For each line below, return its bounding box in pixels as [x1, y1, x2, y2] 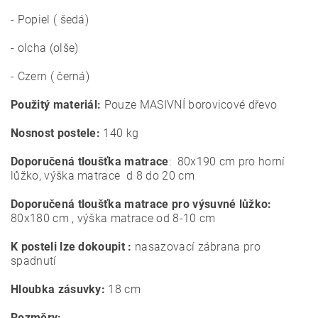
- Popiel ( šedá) [11, 13, 89, 26]
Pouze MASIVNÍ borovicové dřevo [101, 98, 278, 111]
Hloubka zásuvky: [11, 283, 106, 296]
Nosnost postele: [11, 126, 101, 140]
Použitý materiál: [11, 98, 102, 111]
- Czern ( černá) [11, 70, 90, 83]
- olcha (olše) [11, 41, 79, 55]
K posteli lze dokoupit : [11, 240, 132, 253]
